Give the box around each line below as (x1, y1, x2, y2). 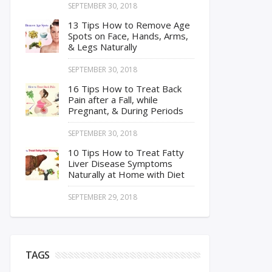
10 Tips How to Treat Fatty (68, 146, 184, 158)
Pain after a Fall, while (68, 93, 158, 106)
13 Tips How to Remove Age (68, 19, 190, 31)
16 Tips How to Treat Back (68, 83, 182, 95)
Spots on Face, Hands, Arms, (68, 30, 188, 42)
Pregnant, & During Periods (68, 104, 183, 117)
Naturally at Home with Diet (68, 168, 185, 180)
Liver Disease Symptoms (68, 157, 172, 169)
